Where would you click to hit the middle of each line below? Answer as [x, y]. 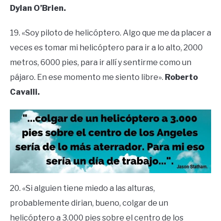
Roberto [181, 77]
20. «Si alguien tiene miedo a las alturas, [82, 188]
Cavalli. [25, 92]
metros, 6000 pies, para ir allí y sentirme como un [101, 62]
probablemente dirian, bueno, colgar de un [89, 203]
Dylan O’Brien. [38, 8]
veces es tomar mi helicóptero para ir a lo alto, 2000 [106, 47]
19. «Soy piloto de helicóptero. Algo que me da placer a [110, 33]
